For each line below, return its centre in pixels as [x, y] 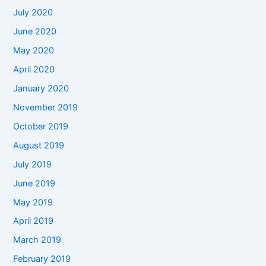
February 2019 [42, 259]
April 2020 [34, 69]
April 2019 [34, 221]
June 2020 [35, 32]
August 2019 [39, 145]
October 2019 [41, 126]
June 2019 [34, 183]
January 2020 [41, 88]
